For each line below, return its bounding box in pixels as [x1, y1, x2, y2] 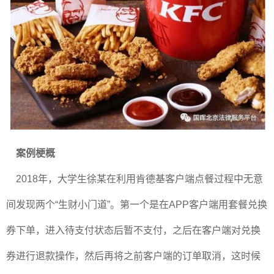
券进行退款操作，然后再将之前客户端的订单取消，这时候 [6, 251, 261, 261]
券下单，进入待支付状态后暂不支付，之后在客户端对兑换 [6, 225, 261, 235]
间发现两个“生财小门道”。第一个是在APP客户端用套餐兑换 [6, 199, 267, 210]
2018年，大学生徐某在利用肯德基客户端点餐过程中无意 [6, 174, 263, 184]
